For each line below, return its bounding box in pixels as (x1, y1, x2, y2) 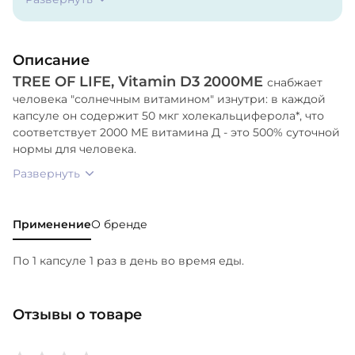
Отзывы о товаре (13, 305, 142, 323)
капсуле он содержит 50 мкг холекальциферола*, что (13, 108, 324, 123)
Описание (13, 51, 90, 69)
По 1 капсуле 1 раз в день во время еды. (13, 253, 244, 268)
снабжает (267, 74, 323, 90)
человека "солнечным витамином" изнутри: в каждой (13, 91, 326, 106)
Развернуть (13, 166, 80, 181)
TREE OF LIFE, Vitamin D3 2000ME (13, 72, 267, 90)
